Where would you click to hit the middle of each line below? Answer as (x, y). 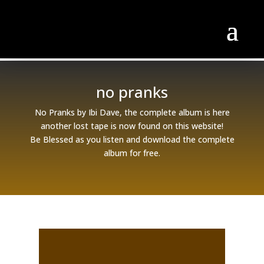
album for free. (132, 153)
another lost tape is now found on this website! (132, 126)
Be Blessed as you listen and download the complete (132, 139)
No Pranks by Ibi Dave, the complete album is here (132, 112)
